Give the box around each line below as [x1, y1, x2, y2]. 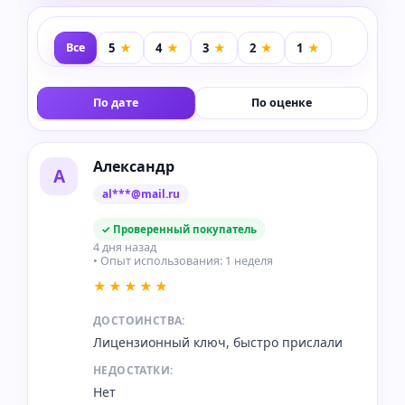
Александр [93, 156, 174, 177]
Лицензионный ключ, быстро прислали [93, 334, 343, 352]
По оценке [250, 95, 312, 111]
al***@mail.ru [102, 186, 180, 202]
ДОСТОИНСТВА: [93, 313, 185, 329]
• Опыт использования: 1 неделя [93, 253, 273, 269]
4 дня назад [93, 240, 156, 256]
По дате [93, 95, 139, 111]
